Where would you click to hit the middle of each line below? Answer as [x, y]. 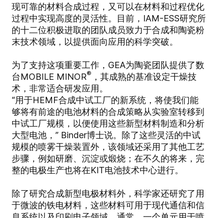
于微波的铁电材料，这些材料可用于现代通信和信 [108, 205]
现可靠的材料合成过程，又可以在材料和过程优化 [108, 7]
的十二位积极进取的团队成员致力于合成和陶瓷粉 [108, 30]
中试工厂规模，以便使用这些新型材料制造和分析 [108, 124]
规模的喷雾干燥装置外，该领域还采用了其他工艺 [108, 147]
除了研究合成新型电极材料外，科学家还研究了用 [108, 194]
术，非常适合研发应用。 [60, 89]
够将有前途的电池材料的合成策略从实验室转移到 [108, 112]
